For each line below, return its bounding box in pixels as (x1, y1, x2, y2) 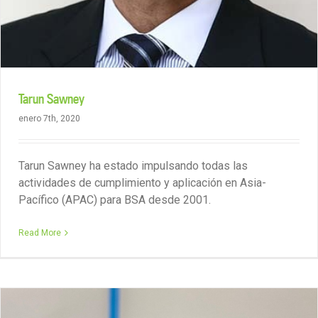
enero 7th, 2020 (18, 114, 80, 124)
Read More (18, 228, 61, 238)
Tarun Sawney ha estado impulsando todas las (18, 159, 248, 172)
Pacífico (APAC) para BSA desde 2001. (18, 193, 211, 207)
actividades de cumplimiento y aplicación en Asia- (18, 176, 266, 190)
